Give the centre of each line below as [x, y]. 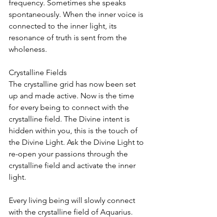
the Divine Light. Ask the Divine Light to [77, 142]
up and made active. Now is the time [72, 95]
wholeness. [28, 49]
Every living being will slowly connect [73, 200]
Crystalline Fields [38, 72]
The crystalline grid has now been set [73, 84]
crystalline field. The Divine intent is [70, 119]
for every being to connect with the [70, 107]
